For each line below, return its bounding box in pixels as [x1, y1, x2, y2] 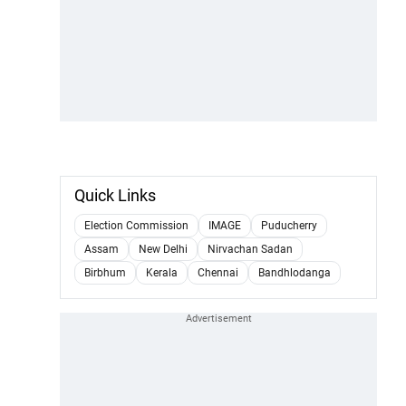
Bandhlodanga [258, 266, 331, 279]
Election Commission [84, 218, 188, 232]
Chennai [198, 266, 238, 279]
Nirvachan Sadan [208, 242, 293, 256]
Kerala [146, 266, 178, 279]
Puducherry [261, 218, 317, 232]
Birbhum [84, 266, 126, 279]
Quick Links [74, 185, 156, 205]
